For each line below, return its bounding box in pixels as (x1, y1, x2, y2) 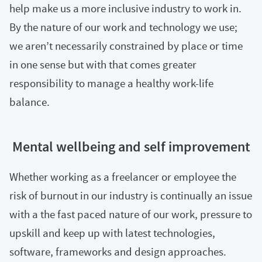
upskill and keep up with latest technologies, (9, 225, 215, 240)
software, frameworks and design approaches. (9, 244, 226, 259)
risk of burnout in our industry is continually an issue (9, 188, 252, 203)
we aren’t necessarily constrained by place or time (9, 38, 243, 53)
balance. (9, 94, 50, 109)
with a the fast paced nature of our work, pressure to (9, 206, 252, 222)
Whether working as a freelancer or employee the (9, 169, 236, 184)
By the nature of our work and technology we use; (9, 19, 237, 35)
